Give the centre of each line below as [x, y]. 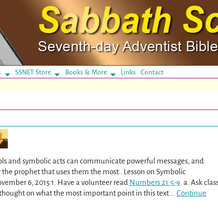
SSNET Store [33, 72]
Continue [191, 193]
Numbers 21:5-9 [154, 182]
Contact [152, 72]
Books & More [86, 72]
